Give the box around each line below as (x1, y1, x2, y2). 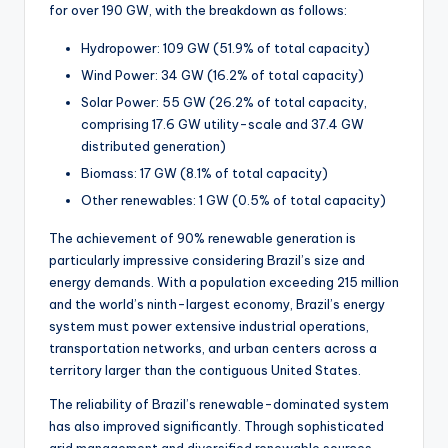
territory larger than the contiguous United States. (49, 362, 361, 379)
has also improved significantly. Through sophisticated (49, 418, 384, 435)
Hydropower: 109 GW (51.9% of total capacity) (81, 39, 370, 56)
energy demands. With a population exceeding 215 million (49, 274, 399, 291)
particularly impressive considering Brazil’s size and (49, 252, 365, 269)
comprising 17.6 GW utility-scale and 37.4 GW (81, 116, 364, 133)
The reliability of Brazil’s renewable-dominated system (49, 396, 389, 413)
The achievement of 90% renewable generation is (49, 230, 356, 247)
